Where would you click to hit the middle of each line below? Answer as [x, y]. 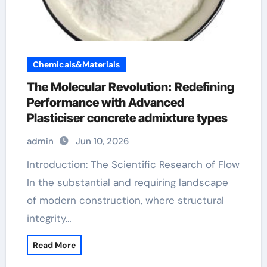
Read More [54, 245]
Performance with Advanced [105, 103]
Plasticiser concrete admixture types [127, 118]
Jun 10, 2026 [102, 141]
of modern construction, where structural [125, 200]
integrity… [49, 218]
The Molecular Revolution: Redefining [130, 87]
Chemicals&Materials [76, 64]
